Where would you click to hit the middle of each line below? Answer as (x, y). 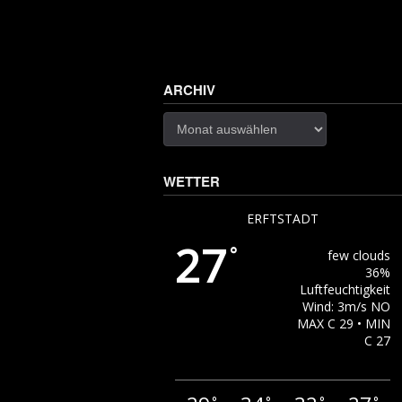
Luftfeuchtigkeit (345, 290)
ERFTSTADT (283, 219)
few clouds (358, 256)
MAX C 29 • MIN (343, 324)
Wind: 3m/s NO (346, 307)
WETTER (192, 182)
